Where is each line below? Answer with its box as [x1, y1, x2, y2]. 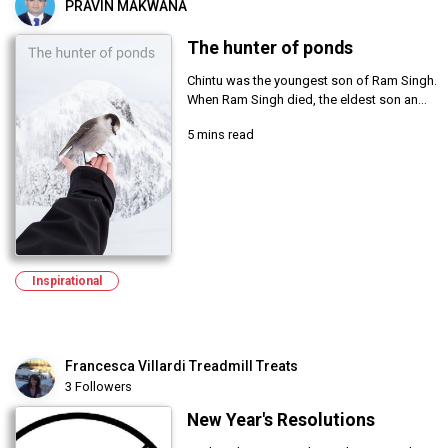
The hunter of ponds [186, 37, 353, 58]
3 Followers [65, 379, 132, 395]
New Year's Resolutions [186, 410, 375, 431]
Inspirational [32, 274, 102, 289]
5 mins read [186, 126, 254, 142]
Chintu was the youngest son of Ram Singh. [186, 72, 437, 88]
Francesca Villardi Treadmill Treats [65, 358, 298, 375]
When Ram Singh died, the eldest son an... [186, 91, 427, 107]
